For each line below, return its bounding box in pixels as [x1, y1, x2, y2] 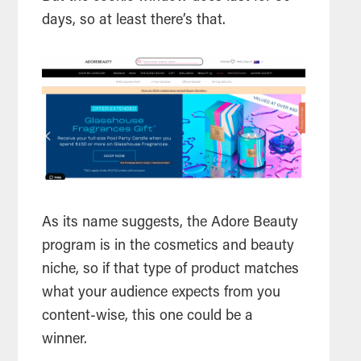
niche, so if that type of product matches [42, 262, 300, 277]
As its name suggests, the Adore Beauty [42, 215, 299, 230]
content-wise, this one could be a [42, 309, 254, 324]
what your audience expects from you [42, 285, 281, 301]
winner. [42, 332, 92, 347]
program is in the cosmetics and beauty [42, 239, 295, 254]
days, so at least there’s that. [42, 13, 230, 28]
